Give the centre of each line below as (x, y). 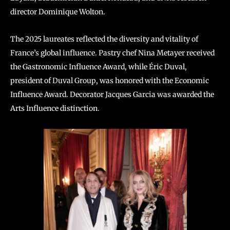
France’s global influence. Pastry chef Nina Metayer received (112, 53)
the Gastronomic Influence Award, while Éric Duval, (99, 66)
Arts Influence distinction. (55, 108)
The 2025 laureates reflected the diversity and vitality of (104, 39)
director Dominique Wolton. (58, 12)
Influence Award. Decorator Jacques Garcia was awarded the (112, 94)
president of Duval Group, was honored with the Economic (110, 80)
